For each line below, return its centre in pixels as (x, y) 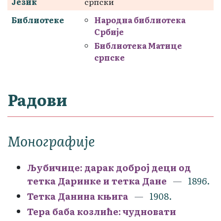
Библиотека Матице (138, 45)
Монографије (51, 140)
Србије (109, 31)
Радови (37, 99)
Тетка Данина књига (78, 196)
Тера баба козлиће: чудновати (102, 211)
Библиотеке (38, 19)
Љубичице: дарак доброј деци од (109, 167)
